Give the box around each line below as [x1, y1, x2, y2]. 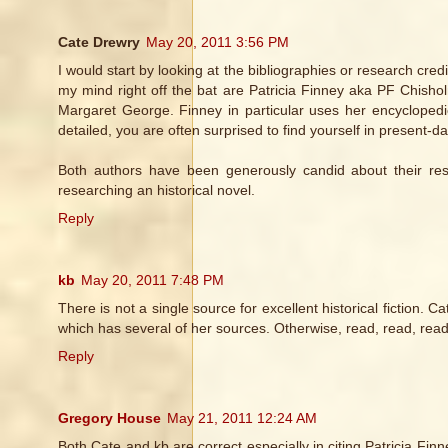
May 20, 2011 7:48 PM [81, 272, 224, 289]
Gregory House [58, 410, 161, 427]
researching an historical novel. [58, 182, 255, 199]
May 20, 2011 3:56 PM [146, 34, 289, 51]
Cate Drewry [58, 34, 140, 51]
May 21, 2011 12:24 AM [167, 410, 317, 427]
